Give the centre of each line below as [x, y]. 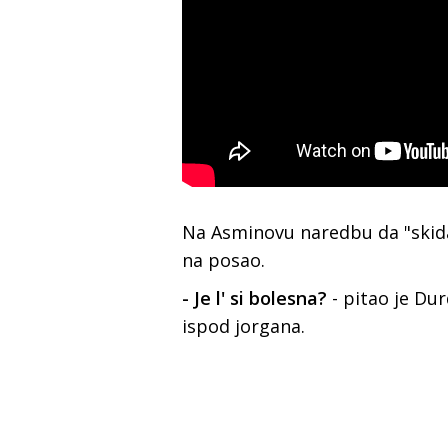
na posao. [226, 259]
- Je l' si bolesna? [257, 297]
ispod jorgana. [246, 325]
